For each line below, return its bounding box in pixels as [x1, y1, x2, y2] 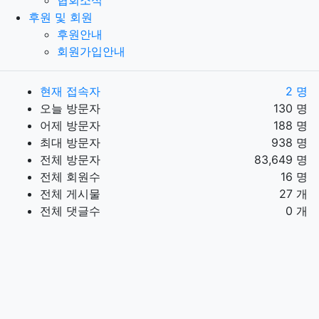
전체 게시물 [40, 186, 100, 201]
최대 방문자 [40, 135, 100, 150]
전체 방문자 [40, 152, 100, 167]
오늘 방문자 [40, 100, 100, 115]
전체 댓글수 [40, 203, 100, 218]
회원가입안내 [57, 43, 125, 58]
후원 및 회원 [28, 9, 93, 24]
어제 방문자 [40, 117, 100, 132]
